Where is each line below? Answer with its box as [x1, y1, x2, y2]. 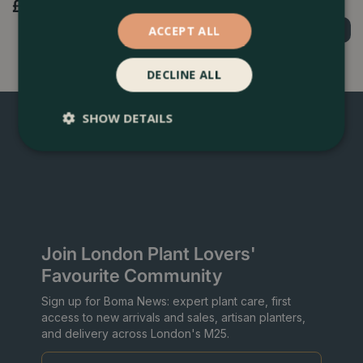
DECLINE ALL [147, 66, 222, 82]
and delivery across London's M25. [41, 326, 229, 340]
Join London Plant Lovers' [41, 242, 256, 264]
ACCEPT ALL [148, 23, 220, 38]
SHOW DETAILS [82, 109, 173, 126]
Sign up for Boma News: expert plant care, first [41, 293, 291, 308]
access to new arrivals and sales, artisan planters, [41, 310, 305, 324]
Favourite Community [41, 264, 222, 286]
